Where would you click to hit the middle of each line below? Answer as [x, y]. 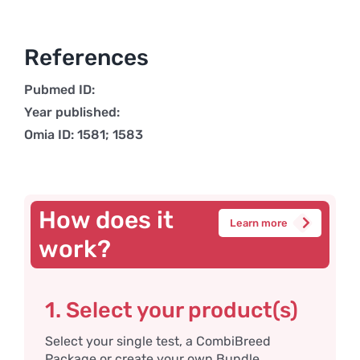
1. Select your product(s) [171, 310]
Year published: [72, 112]
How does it [106, 220]
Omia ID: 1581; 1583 [83, 135]
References [86, 57]
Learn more [258, 223]
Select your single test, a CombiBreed [157, 341]
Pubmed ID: [59, 90]
